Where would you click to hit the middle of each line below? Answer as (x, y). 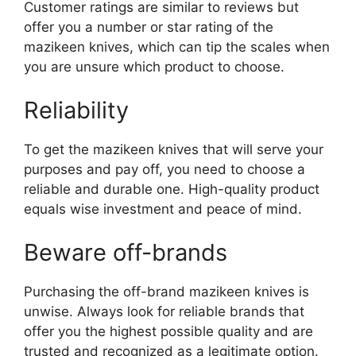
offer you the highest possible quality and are (168, 331)
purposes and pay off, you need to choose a (164, 169)
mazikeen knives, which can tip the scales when (177, 46)
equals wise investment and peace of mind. (163, 209)
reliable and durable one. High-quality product (172, 189)
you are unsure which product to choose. (154, 66)
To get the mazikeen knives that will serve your (174, 149)
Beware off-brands (126, 252)
